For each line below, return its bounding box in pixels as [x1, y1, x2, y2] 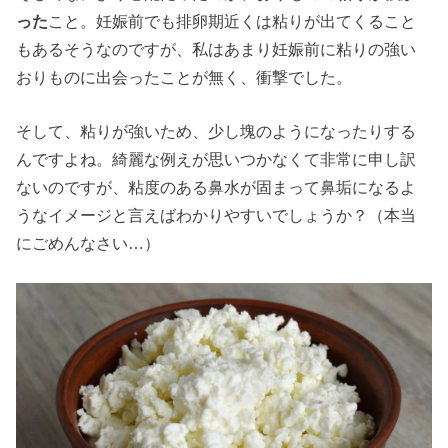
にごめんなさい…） [16, 234, 161, 253]
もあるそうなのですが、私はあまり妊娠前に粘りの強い [16, 39, 417, 58]
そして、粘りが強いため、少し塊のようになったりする [16, 122, 417, 141]
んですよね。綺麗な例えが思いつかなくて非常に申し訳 [16, 150, 417, 169]
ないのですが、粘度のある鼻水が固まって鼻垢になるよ [16, 178, 417, 197]
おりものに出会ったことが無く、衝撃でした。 [16, 67, 353, 86]
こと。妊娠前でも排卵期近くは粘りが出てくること [48, 11, 417, 30]
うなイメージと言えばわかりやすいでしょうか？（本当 [16, 206, 417, 225]
